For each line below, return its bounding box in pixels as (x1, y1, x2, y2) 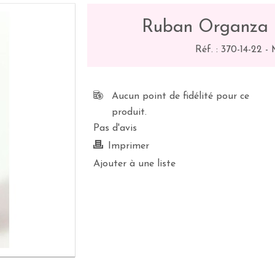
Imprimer (108, 141, 150, 151)
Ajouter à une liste (93, 159, 176, 169)
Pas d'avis (93, 123, 137, 133)
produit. (112, 107, 147, 117)
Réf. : (195, 45, 221, 55)
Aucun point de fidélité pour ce (112, 91, 250, 101)
